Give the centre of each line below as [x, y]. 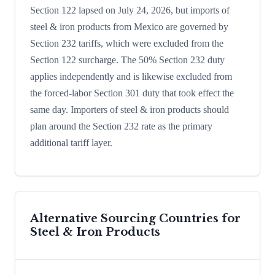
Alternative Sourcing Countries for [135, 218]
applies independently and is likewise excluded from [131, 77]
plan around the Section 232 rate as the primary [121, 126]
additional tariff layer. [71, 143]
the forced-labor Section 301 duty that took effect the [132, 93]
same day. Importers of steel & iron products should [130, 110]
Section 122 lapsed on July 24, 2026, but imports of [130, 10]
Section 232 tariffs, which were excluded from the [127, 44]
